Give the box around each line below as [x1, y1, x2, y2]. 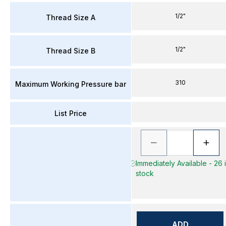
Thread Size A [46, 13, 95, 22]
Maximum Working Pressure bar [15, 79, 126, 88]
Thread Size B [46, 46, 95, 55]
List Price [54, 108, 87, 118]
